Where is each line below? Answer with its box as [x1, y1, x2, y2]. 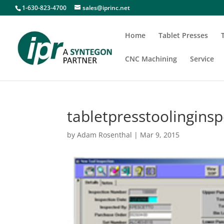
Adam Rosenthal [77, 130, 132, 139]
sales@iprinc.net [82, 3, 130, 12]
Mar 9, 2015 [140, 130, 180, 139]
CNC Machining [125, 54, 177, 63]
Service [190, 54, 214, 63]
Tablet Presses [158, 30, 208, 40]
